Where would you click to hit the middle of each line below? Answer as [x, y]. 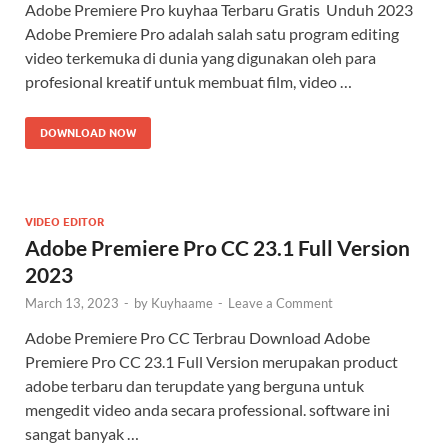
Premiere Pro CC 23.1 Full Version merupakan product [211, 362]
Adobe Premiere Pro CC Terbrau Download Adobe [197, 338]
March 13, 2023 [72, 303]
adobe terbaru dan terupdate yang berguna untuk [194, 386]
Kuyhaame [182, 303]
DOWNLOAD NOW [88, 133]
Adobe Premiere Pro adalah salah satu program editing [212, 34]
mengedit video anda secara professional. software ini [207, 410]
